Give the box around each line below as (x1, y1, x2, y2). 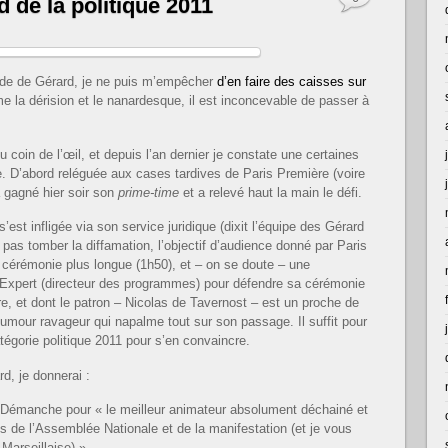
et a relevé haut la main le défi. (179, 184, 362, 200)
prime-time (118, 184, 179, 200)
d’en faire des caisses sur (217, 74, 366, 90)
